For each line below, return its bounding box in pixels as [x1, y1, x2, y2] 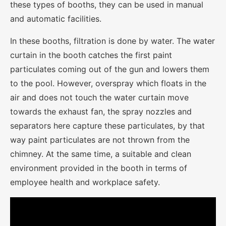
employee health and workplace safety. [10, 177, 160, 187]
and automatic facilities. [10, 13, 101, 24]
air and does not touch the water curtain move [10, 92, 189, 102]
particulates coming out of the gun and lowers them [10, 64, 209, 74]
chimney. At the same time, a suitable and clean [10, 148, 191, 159]
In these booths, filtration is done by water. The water [10, 35, 215, 46]
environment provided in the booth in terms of [10, 162, 187, 173]
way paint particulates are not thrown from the [10, 134, 190, 145]
